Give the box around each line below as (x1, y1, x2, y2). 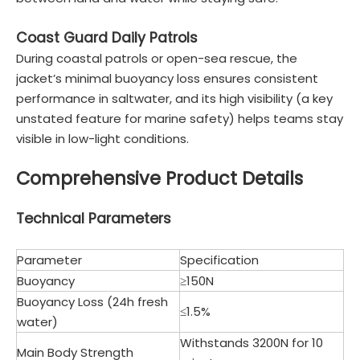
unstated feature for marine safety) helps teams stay (16, 110, 343, 127)
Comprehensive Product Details (16, 166, 303, 191)
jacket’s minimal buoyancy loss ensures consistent (16, 70, 318, 87)
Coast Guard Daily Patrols (16, 28, 198, 47)
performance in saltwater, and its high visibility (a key (16, 90, 333, 107)
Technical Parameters (16, 209, 171, 228)
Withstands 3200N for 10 (180, 334, 323, 351)
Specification (180, 252, 259, 268)
